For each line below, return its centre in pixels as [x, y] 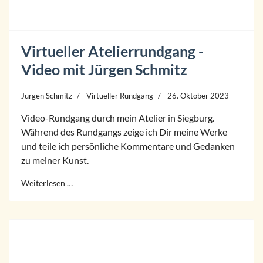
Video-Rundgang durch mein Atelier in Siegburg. [118, 118]
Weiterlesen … [47, 183]
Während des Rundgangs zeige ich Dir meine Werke [124, 132]
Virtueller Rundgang [120, 96]
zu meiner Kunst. [55, 160]
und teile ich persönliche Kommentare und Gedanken [128, 146]
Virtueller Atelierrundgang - [112, 51]
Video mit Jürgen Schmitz [104, 69]
